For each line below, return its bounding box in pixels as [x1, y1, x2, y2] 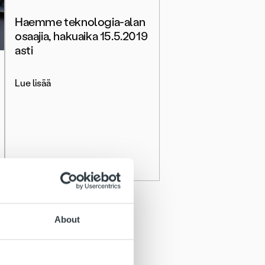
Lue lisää [15, 77, 51, 89]
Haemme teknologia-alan [15, 15, 146, 30]
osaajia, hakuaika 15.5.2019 [15, 29, 148, 44]
